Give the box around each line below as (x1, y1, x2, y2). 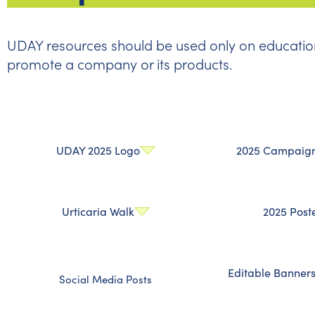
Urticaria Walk (61, 204, 134, 219)
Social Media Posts (59, 272, 152, 286)
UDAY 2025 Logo (56, 143, 140, 157)
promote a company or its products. (7, 55, 233, 73)
